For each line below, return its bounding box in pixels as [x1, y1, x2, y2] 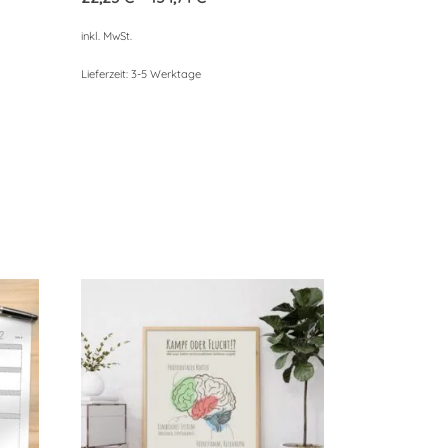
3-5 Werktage [130, 66, 201, 81]
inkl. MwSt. [80, 28, 132, 43]
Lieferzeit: [80, 66, 131, 81]
